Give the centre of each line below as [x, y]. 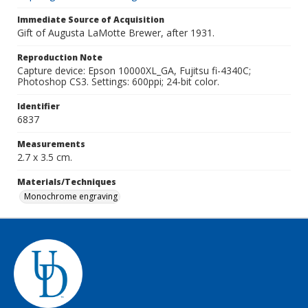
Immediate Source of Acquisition [91, 20]
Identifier [38, 106]
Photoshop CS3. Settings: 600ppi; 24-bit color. [118, 81]
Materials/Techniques [67, 182]
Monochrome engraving [71, 196]
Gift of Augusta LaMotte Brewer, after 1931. [116, 33]
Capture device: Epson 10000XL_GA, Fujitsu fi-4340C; [134, 70]
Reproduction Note [60, 57]
